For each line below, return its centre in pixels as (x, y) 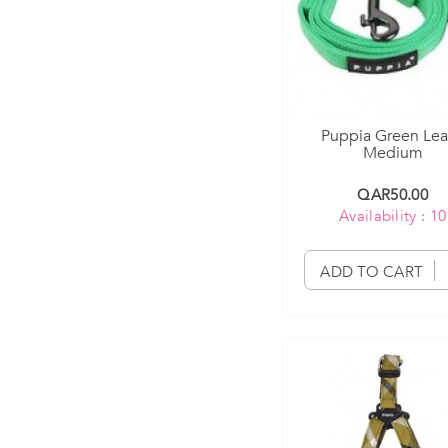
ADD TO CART (371, 271)
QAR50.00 (392, 194)
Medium (392, 152)
